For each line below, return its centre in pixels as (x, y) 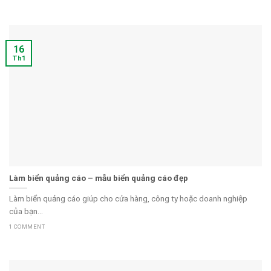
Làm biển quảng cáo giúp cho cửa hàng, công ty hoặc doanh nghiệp (128, 199)
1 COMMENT (27, 226)
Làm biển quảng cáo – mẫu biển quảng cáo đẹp (99, 178)
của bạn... (26, 211)
